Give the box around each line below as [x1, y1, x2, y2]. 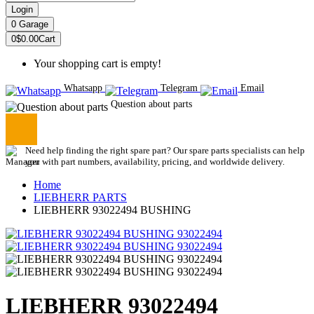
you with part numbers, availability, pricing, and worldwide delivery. [25, 156, 285, 167]
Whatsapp [64, 83, 102, 93]
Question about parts [111, 99, 192, 109]
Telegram [161, 83, 198, 93]
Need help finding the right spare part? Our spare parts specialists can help [25, 145, 305, 156]
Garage [19, 19, 48, 29]
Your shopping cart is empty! [34, 57, 161, 69]
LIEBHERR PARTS [34, 191, 127, 203]
